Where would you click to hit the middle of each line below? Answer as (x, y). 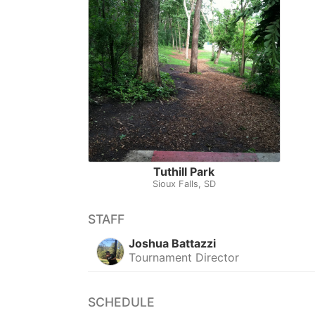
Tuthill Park (184, 171)
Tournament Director (184, 257)
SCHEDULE (121, 302)
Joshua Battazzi (173, 243)
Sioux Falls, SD (184, 184)
